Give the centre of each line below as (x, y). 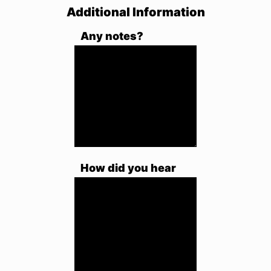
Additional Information (135, 12)
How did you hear (129, 168)
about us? (108, 186)
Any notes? (112, 36)
